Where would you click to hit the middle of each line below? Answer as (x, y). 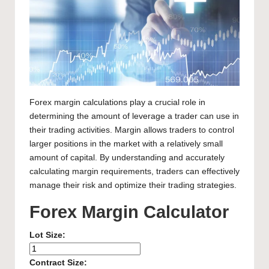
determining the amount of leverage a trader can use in (134, 116)
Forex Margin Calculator (129, 212)
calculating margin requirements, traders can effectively (134, 172)
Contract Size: (58, 262)
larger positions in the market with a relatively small (126, 144)
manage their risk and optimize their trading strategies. (133, 186)
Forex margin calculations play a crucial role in (117, 103)
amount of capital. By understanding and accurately (127, 158)
